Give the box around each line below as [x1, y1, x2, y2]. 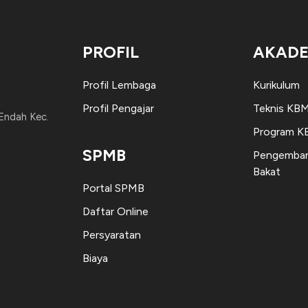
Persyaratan [82, 228, 141, 241]
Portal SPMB [82, 181, 144, 195]
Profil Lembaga [82, 78, 156, 91]
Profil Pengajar [82, 101, 154, 115]
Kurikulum [253, 78, 300, 91]
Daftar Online [82, 204, 148, 218]
